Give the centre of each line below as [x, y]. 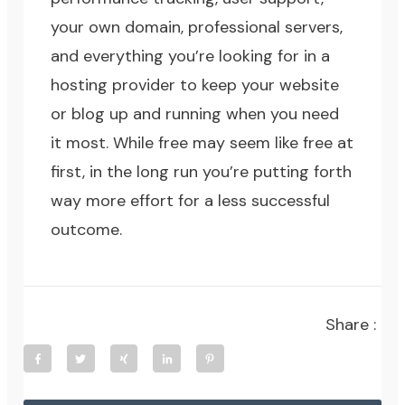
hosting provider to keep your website [195, 85]
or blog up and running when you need [195, 114]
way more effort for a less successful [191, 201]
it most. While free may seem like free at [202, 143]
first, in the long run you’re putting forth [202, 172]
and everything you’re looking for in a [191, 57]
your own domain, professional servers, [197, 28]
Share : [353, 325]
